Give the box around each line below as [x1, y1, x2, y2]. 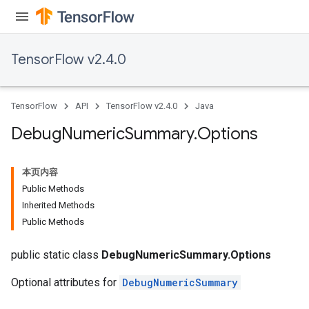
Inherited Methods [22, 200, 94, 210]
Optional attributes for [11, 276, 119, 289]
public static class [11, 248, 101, 261]
